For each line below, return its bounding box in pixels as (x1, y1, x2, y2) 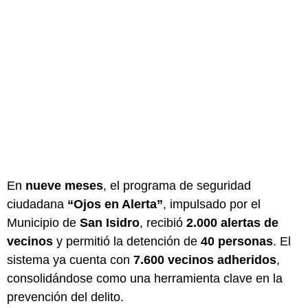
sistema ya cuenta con (7, 252, 133, 267)
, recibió (140, 215, 186, 230)
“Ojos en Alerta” (67, 197, 163, 211)
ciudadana (7, 197, 67, 211)
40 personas (201, 234, 273, 248)
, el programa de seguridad (103, 178, 251, 192)
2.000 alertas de (186, 215, 278, 230)
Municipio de (7, 215, 80, 230)
